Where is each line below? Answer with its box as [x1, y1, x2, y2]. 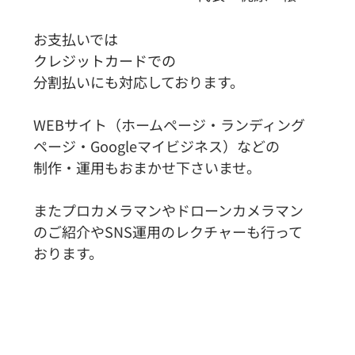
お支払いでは [33, 28, 118, 49]
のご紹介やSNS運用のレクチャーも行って [33, 220, 303, 242]
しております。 [147, 71, 244, 92]
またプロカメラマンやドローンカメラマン [33, 199, 303, 220]
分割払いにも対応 [33, 71, 147, 92]
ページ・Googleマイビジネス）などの [33, 135, 280, 156]
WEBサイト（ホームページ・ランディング [33, 113, 305, 135]
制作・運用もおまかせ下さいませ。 [33, 156, 261, 177]
